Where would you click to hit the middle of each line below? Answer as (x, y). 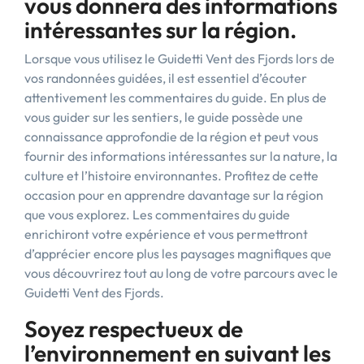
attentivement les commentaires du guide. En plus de (175, 97)
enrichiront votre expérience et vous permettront (166, 234)
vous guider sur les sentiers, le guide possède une (164, 117)
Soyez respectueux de (134, 329)
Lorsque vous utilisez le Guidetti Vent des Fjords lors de (180, 58)
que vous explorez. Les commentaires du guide (157, 214)
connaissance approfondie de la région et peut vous (171, 136)
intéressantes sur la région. (160, 30)
